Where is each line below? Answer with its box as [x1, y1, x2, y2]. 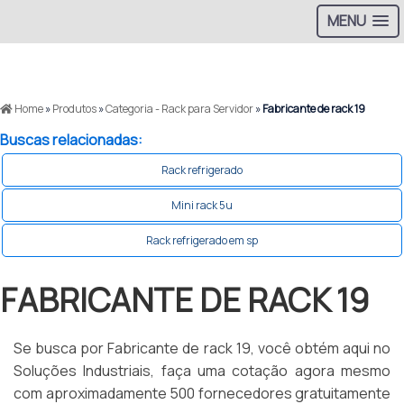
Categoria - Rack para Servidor [104, 101, 255, 116]
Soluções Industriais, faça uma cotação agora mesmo [14, 361, 390, 381]
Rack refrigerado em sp [146, 233, 258, 248]
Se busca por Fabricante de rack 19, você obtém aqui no [14, 338, 390, 358]
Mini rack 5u [171, 197, 233, 213]
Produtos [50, 101, 98, 116]
